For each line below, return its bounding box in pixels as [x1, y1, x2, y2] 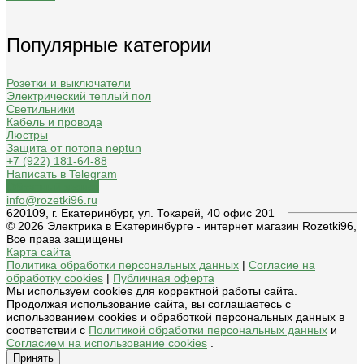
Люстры [6, 128, 48, 142]
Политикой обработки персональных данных [89, 323, 327, 337]
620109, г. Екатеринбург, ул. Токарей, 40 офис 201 [6, 206, 275, 220]
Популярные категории [6, 34, 211, 57]
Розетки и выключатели [6, 76, 131, 90]
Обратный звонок [6, 180, 99, 194]
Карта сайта [6, 245, 71, 259]
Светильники [6, 102, 75, 116]
